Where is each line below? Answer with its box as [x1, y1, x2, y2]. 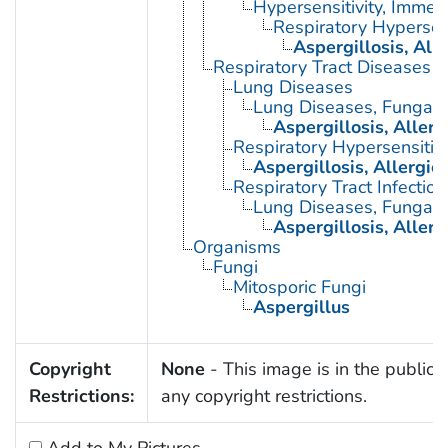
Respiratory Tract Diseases [212, 55, 431, 80]
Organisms [192, 235, 281, 260]
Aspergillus [252, 295, 350, 320]
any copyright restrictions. [160, 384, 367, 409]
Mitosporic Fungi [232, 275, 366, 300]
